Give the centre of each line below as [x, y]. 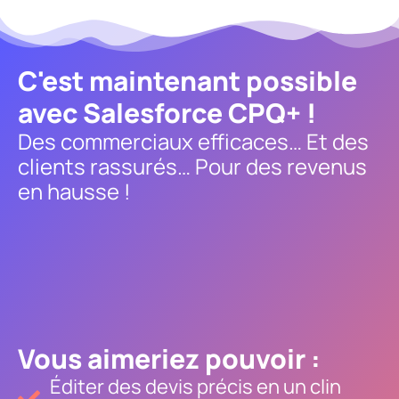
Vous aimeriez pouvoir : [169, 358]
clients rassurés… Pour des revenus [192, 166]
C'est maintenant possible [187, 81]
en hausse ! [74, 191]
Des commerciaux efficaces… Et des [193, 141]
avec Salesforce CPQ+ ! [167, 113]
